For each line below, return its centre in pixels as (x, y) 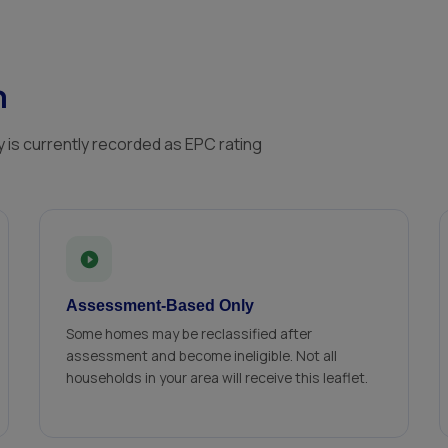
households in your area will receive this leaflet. (217, 377)
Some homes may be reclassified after (189, 333)
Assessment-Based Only (160, 305)
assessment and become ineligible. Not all (201, 355)
